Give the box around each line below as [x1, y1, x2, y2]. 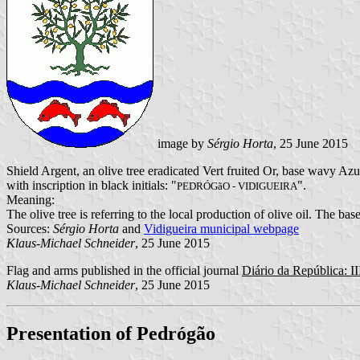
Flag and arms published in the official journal [6, 264, 242, 278]
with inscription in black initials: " [6, 178, 177, 193]
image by [154, 137, 207, 151]
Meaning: [6, 193, 55, 207]
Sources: [6, 222, 53, 236]
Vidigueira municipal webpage [144, 222, 299, 236]
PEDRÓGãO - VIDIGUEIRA [177, 180, 297, 193]
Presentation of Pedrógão [6, 322, 215, 344]
